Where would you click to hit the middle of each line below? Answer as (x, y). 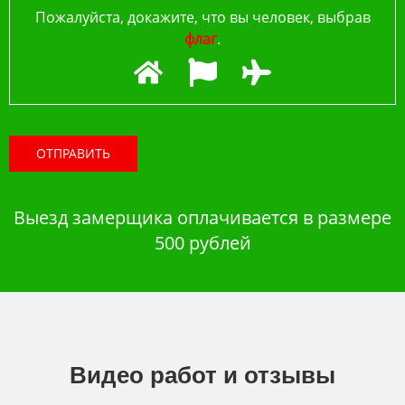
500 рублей (202, 242)
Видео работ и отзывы (202, 375)
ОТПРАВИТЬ (73, 153)
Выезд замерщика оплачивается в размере (202, 217)
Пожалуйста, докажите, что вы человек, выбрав (202, 17)
